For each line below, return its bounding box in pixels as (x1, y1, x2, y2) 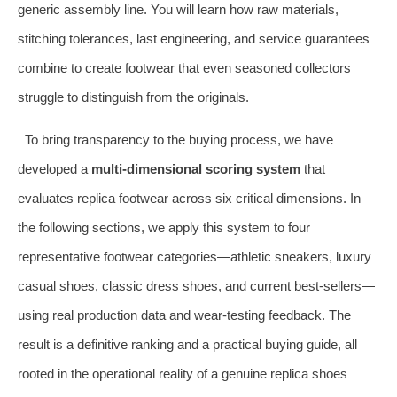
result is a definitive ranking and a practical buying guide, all (18, 336, 357, 352)
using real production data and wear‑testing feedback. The (18, 307, 351, 323)
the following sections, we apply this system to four (18, 219, 310, 235)
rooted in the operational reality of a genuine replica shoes (18, 365, 347, 381)
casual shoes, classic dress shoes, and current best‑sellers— (18, 277, 375, 293)
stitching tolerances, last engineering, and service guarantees (18, 30, 370, 46)
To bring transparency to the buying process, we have (24, 131, 333, 147)
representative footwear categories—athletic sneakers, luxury (18, 248, 371, 264)
